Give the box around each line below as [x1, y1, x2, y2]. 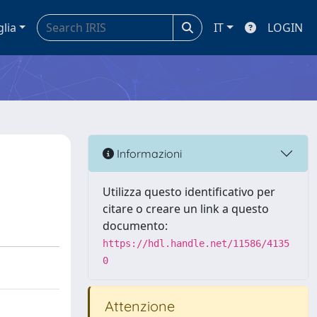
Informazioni [114, 146, 182, 161]
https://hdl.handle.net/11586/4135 [103, 238, 289, 249]
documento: [103, 218, 168, 234]
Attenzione [101, 297, 175, 315]
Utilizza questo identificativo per [103, 184, 275, 200]
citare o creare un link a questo [103, 201, 269, 217]
